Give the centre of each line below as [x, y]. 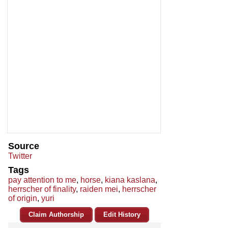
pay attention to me [42, 180]
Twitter [20, 156]
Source [24, 146]
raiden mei [99, 189]
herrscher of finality [42, 189]
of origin [23, 198]
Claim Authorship [56, 215]
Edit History [122, 215]
